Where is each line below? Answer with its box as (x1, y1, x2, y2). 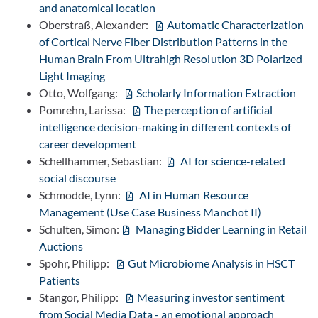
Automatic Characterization (167, 17, 304, 31)
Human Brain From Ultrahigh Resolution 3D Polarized (39, 51, 302, 65)
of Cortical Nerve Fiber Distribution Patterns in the (39, 34, 287, 48)
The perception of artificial (144, 102, 273, 116)
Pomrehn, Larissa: (39, 102, 131, 116)
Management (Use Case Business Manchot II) (39, 204, 261, 219)
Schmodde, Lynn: (39, 187, 124, 202)
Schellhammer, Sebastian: (39, 153, 165, 168)
